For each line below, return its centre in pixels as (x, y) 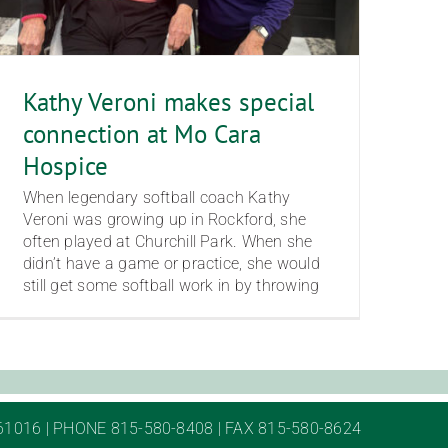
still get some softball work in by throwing (171, 285)
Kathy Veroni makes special (168, 101)
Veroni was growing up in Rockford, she (165, 219)
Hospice (65, 165)
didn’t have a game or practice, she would (171, 263)
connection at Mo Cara (142, 133)
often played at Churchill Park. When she (168, 241)
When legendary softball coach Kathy (157, 197)
